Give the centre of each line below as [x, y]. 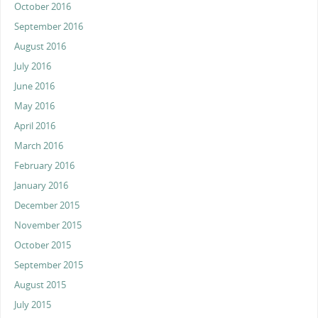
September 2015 [49, 265]
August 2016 [40, 47]
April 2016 [35, 126]
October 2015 [43, 246]
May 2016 [35, 106]
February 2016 [45, 166]
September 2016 [49, 27]
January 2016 [42, 186]
